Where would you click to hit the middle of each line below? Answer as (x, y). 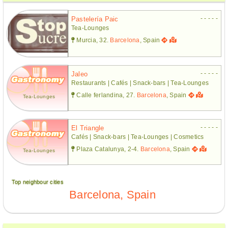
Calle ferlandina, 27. (106, 95)
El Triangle (88, 128)
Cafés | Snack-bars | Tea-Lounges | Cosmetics (138, 137)
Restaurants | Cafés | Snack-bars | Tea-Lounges (140, 83)
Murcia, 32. (93, 40)
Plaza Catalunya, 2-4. (108, 149)
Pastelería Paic (95, 19)
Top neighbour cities (38, 181)
